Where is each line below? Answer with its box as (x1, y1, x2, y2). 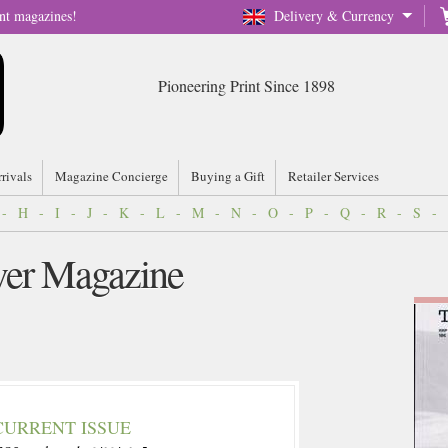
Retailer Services (288, 167, 379, 185)
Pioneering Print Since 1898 (157, 75, 335, 96)
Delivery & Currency (274, 6, 394, 25)
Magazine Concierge (55, 167, 168, 185)
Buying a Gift (191, 167, 265, 185)
